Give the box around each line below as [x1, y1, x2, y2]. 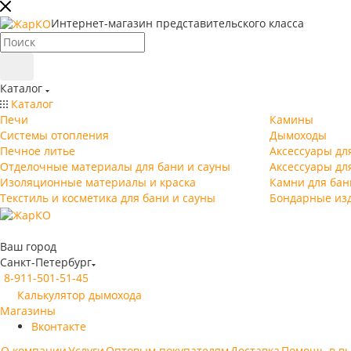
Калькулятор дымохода [17, 287, 142, 302]
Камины [270, 112, 313, 128]
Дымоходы [270, 128, 327, 143]
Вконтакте [31, 318, 86, 334]
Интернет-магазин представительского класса [51, 16, 304, 31]
